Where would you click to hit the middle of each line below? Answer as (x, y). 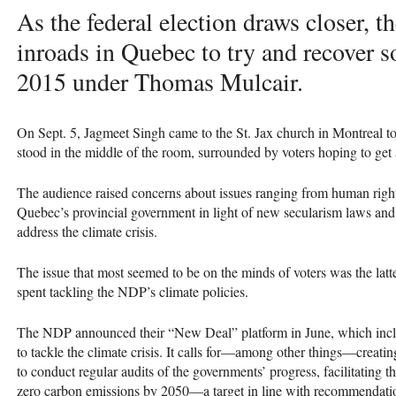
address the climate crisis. (87, 231)
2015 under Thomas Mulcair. (160, 81)
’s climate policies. (198, 291)
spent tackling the (67, 291)
